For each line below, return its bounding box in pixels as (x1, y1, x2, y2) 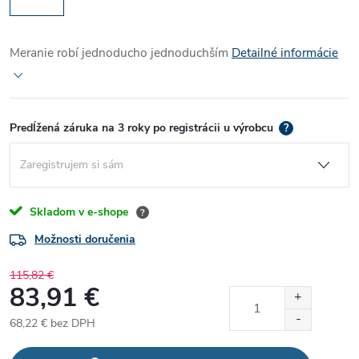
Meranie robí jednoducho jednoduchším (10, 44, 228, 61)
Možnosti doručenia (34, 232, 135, 247)
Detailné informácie (232, 44, 338, 61)
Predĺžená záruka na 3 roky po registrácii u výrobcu (10, 120, 276, 135)
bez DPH (47, 316, 95, 331)
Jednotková (9, 333, 65, 348)
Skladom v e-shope (26, 204, 131, 220)
